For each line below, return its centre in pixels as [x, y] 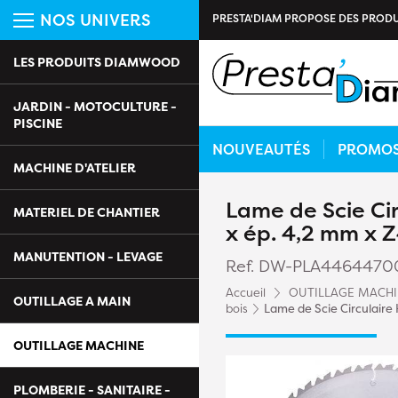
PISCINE [38, 123]
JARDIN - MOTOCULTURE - [95, 106]
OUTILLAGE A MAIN [72, 301]
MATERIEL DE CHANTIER [87, 212]
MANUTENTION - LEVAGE [88, 256]
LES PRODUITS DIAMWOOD [97, 62]
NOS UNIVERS [96, 20]
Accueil [246, 293]
